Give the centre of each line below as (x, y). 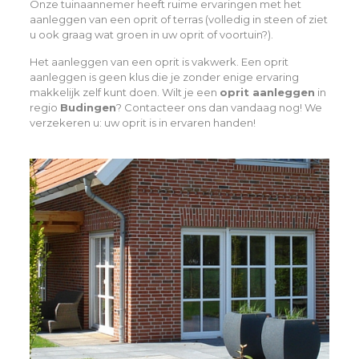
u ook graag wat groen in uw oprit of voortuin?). (151, 34)
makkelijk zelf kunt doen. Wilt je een (124, 92)
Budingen (88, 107)
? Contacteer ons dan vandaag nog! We (219, 107)
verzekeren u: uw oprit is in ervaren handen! (142, 122)
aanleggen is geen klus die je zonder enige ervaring (164, 77)
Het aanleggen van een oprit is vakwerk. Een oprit (159, 61)
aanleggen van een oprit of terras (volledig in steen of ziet (178, 19)
